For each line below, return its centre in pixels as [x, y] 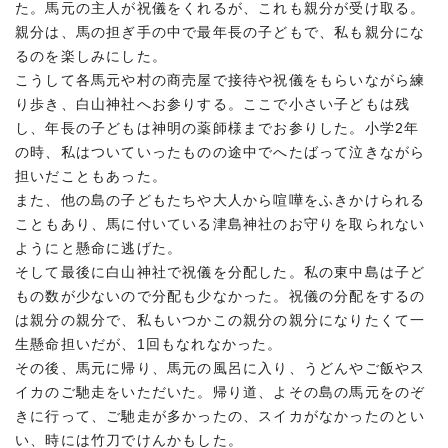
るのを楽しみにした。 [91, 56]
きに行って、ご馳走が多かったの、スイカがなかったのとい [220, 416]
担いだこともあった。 [91, 176]
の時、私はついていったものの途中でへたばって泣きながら [220, 152]
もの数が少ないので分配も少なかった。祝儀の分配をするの [220, 296]
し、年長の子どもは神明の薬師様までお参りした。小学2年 [217, 128]
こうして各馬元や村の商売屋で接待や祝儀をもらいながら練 [220, 80]
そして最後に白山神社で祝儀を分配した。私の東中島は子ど [220, 272]
